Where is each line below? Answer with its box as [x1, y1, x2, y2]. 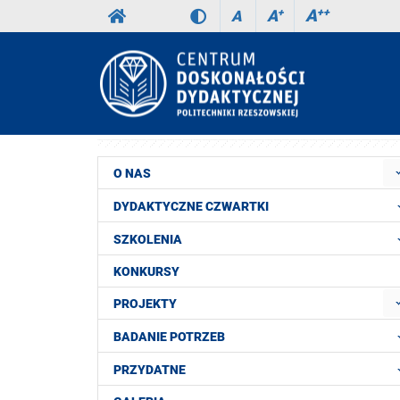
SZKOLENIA [113, 231, 182, 246]
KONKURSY [113, 264, 179, 279]
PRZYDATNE [113, 362, 186, 377]
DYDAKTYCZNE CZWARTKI [113, 198, 269, 213]
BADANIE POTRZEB [113, 329, 225, 344]
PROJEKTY [113, 296, 177, 311]
